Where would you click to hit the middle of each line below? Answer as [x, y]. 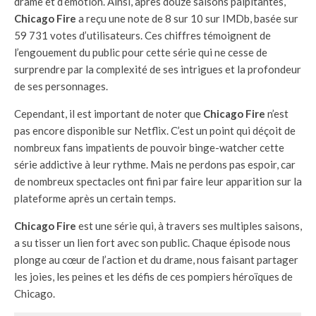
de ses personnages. [61, 86]
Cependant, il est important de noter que [109, 114]
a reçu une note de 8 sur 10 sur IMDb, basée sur [187, 19]
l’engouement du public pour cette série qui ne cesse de [141, 53]
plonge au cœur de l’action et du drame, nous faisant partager [156, 260]
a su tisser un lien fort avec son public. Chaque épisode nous [152, 243]
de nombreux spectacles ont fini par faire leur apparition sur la [158, 182]
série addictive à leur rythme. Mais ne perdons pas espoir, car [155, 165]
